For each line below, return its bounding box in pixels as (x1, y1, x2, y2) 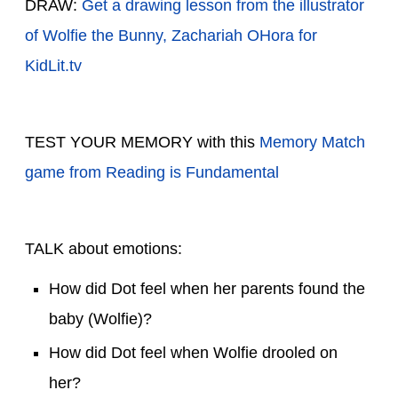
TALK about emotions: (25, 239, 182, 258)
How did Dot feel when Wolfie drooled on (49, 343, 338, 362)
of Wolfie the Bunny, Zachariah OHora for (25, 26, 317, 44)
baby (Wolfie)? (49, 309, 152, 328)
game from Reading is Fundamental (25, 163, 279, 181)
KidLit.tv (25, 56, 82, 75)
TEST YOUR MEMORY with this (25, 132, 259, 151)
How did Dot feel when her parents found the (49, 279, 365, 298)
